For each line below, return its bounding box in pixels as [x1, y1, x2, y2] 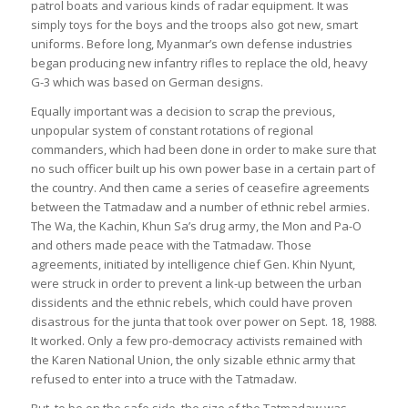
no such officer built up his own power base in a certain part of [30, 160, 375, 178]
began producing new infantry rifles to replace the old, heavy [30, 55, 368, 72]
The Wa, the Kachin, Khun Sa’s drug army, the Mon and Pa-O [30, 218, 362, 235]
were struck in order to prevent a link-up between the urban [30, 275, 362, 292]
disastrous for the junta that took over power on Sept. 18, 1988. [30, 313, 377, 331]
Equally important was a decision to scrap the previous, [30, 103, 335, 120]
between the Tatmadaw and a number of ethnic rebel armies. [30, 199, 370, 216]
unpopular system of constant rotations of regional [30, 122, 313, 139]
